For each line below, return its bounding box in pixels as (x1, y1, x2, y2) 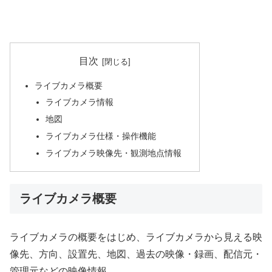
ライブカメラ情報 (45, 97, 114, 107)
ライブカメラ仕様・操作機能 (45, 131, 156, 141)
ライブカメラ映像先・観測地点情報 (45, 148, 182, 158)
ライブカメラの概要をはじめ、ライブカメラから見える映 (10, 232, 262, 243)
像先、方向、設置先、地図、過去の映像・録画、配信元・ (10, 249, 262, 260)
